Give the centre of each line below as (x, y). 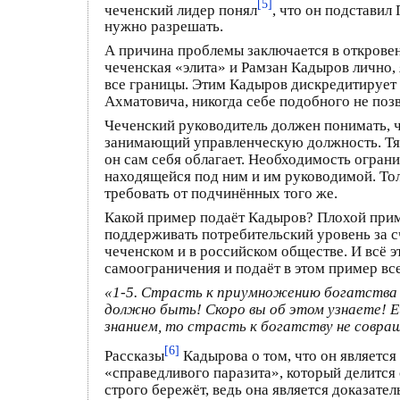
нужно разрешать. (164, 27)
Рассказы (134, 355)
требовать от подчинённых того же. (221, 194)
